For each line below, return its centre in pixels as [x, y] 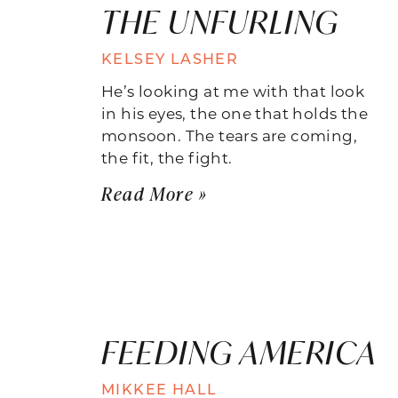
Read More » [155, 193]
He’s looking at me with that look [233, 90]
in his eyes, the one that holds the [235, 112]
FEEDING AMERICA [239, 352]
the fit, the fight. [167, 157]
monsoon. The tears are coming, [229, 135]
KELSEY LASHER [170, 58]
